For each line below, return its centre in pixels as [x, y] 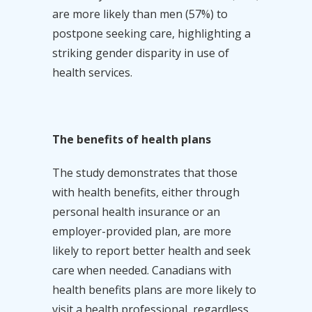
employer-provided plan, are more [141, 231]
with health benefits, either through [146, 192]
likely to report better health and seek [151, 250]
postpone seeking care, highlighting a [151, 33]
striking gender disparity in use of [140, 53]
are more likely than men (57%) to [140, 14]
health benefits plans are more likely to [154, 289]
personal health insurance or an [136, 211]
